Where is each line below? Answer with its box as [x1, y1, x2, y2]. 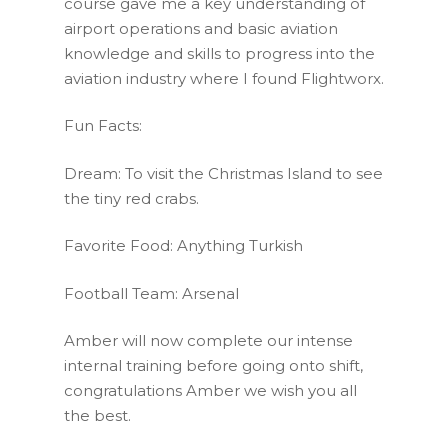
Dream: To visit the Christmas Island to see [64, 163, 383, 183]
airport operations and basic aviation [64, 18, 338, 38]
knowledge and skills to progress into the [64, 43, 375, 63]
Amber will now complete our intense [64, 331, 353, 350]
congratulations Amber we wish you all [64, 381, 357, 400]
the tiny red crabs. [64, 188, 199, 208]
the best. [64, 406, 131, 425]
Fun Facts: [64, 116, 142, 135]
